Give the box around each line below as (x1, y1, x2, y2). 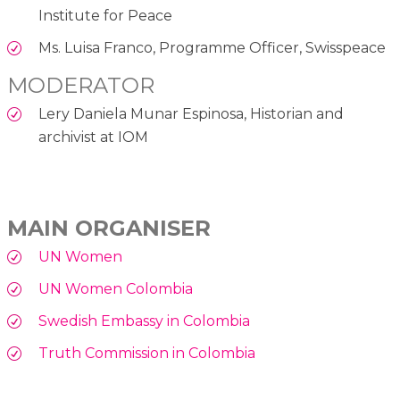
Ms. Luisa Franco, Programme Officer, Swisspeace (38, 39, 386, 56)
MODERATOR (7, 72, 154, 98)
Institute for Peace (38, 7, 172, 24)
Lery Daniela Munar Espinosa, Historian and (38, 105, 344, 122)
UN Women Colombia (38, 280, 193, 297)
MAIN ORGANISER (7, 215, 211, 241)
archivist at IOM (38, 129, 148, 146)
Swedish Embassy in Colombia (38, 312, 250, 329)
